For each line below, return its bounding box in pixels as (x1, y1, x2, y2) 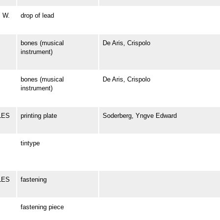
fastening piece (20, 203, 64, 211)
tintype (20, 139, 40, 147)
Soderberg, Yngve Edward (102, 112, 177, 120)
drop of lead (20, 12, 54, 20)
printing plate (20, 112, 57, 120)
